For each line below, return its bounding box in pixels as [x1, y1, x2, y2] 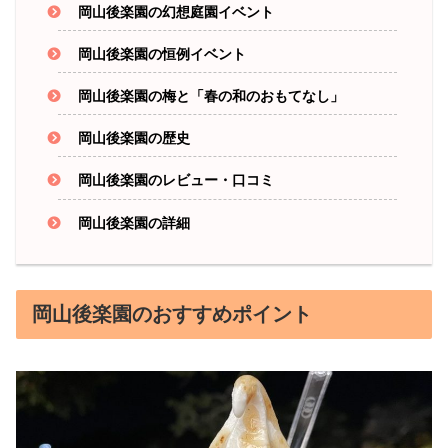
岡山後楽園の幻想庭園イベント [78, 3, 275, 20]
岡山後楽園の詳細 [78, 214, 191, 231]
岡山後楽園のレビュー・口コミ [78, 172, 275, 189]
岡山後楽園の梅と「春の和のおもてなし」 [78, 88, 345, 105]
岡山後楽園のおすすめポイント [32, 302, 312, 325]
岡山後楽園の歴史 [78, 130, 191, 147]
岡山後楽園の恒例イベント [78, 45, 247, 62]
